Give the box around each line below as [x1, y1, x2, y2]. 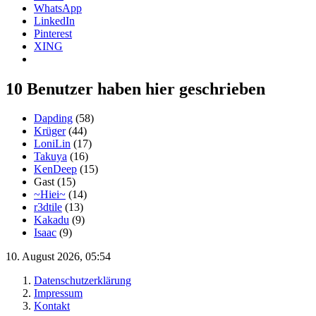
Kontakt [34, 300, 70, 312]
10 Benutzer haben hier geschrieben [6, 79, 265, 98]
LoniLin [34, 138, 71, 150]
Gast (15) [34, 176, 75, 188]
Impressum [34, 287, 83, 300]
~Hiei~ [34, 188, 66, 201]
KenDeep [34, 163, 77, 176]
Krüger [34, 125, 66, 138]
